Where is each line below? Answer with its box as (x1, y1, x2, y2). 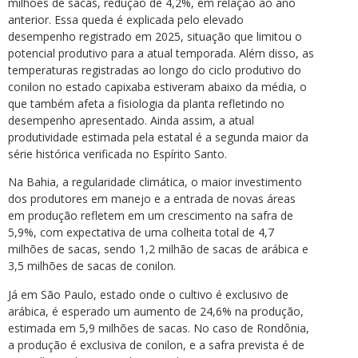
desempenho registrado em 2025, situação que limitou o (8, 28, 302, 44)
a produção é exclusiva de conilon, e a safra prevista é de (8, 336, 304, 352)
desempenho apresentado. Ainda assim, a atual (8, 112, 254, 128)
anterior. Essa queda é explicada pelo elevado (8, 11, 244, 27)
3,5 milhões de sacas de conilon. (8, 258, 176, 274)
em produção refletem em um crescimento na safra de (8, 208, 293, 224)
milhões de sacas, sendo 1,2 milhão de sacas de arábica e (8, 241, 308, 257)
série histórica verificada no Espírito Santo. (8, 145, 227, 161)
